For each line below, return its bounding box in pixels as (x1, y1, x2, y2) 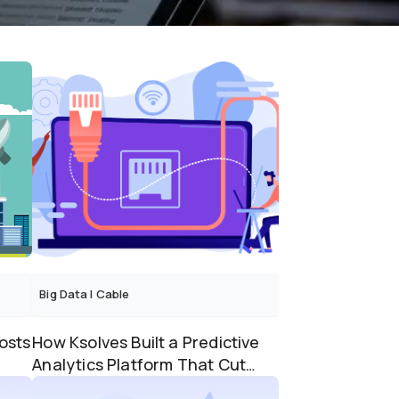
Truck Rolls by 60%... (32, 376, 189, 397)
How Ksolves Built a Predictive (32, 331, 260, 353)
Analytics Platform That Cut (32, 354, 247, 375)
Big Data (39, 286, 88, 302)
